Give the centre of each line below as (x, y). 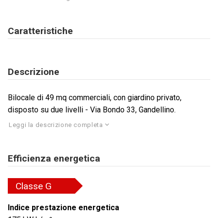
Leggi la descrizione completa (56, 125)
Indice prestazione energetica (64, 208)
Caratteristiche (40, 31)
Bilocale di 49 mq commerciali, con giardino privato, (95, 98)
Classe (30, 186)
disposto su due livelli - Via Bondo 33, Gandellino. (92, 110)
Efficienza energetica (54, 159)
